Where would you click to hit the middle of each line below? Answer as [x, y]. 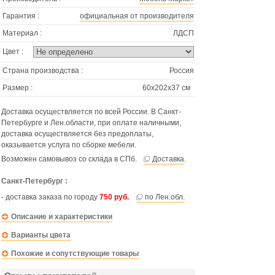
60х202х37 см [166, 88]
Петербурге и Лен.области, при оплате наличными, [91, 123]
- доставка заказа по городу [50, 197]
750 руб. [114, 197]
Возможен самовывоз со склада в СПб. [70, 159]
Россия [182, 71]
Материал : [22, 33]
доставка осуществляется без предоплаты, [77, 134]
